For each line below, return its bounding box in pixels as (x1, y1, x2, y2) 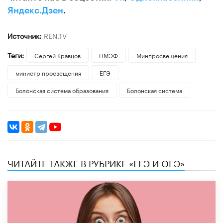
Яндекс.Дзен (7, 5, 63, 15)
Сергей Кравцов (34, 50, 81, 60)
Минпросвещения (136, 50, 188, 60)
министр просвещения (15, 67, 81, 77)
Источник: (7, 29, 41, 41)
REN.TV (43, 29, 67, 41)
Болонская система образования (15, 85, 109, 95)
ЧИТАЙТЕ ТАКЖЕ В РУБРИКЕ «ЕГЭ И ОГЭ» (7, 155, 185, 169)
